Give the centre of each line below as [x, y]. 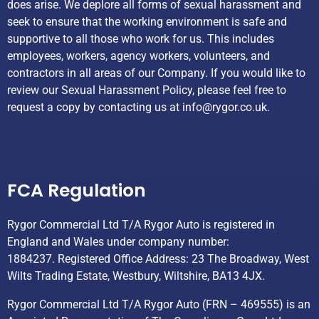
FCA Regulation [77, 190]
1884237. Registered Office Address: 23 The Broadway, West [158, 258]
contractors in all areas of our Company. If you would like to [156, 73]
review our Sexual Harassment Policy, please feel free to [147, 90]
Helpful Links [64, 153]
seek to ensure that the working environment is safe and [147, 22]
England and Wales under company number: [118, 241]
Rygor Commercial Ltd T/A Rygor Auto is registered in [141, 224]
